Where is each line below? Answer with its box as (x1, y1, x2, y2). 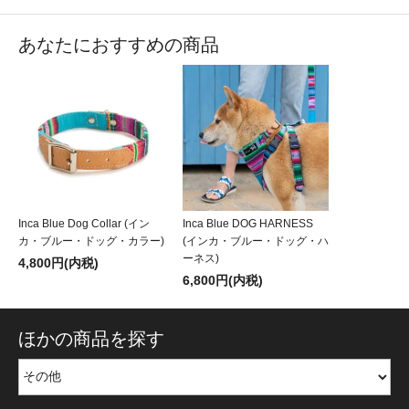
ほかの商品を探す (18, 329, 164, 350)
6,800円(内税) (183, 273, 263, 288)
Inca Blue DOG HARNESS (183, 217, 313, 231)
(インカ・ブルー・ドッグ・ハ (183, 235, 329, 248)
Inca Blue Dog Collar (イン (18, 217, 150, 231)
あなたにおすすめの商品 (18, 35, 219, 56)
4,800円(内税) (18, 256, 99, 271)
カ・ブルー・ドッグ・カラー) (18, 235, 164, 248)
